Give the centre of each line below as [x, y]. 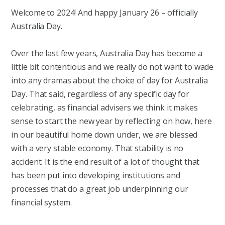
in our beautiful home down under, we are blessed [104, 134]
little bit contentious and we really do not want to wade [113, 67]
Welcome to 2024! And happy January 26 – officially [105, 13]
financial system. [42, 202]
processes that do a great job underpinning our [100, 189]
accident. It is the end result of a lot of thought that [105, 161]
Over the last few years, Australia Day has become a [107, 53]
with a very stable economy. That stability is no [97, 148]
